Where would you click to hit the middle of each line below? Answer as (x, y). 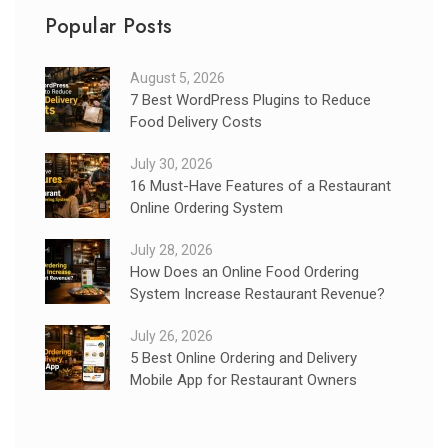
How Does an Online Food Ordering (244, 272)
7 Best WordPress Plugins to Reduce (250, 100)
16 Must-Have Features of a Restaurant (260, 186)
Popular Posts (109, 27)
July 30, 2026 (171, 164)
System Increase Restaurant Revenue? (257, 294)
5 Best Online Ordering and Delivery (243, 358)
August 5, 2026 (177, 78)
